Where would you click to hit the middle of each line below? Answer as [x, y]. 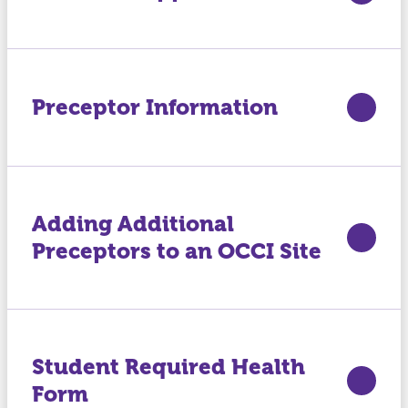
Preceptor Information [154, 107]
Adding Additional [133, 224]
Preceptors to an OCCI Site [176, 251]
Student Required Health [168, 367]
